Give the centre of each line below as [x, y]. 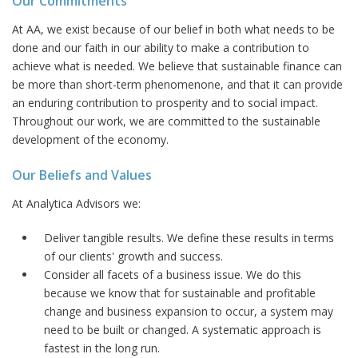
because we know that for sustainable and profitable [180, 292]
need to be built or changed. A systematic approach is [183, 329]
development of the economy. [90, 139]
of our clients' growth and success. [133, 256]
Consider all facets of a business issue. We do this [173, 274]
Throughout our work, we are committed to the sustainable [166, 121]
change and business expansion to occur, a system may [189, 311]
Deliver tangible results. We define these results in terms [189, 237]
